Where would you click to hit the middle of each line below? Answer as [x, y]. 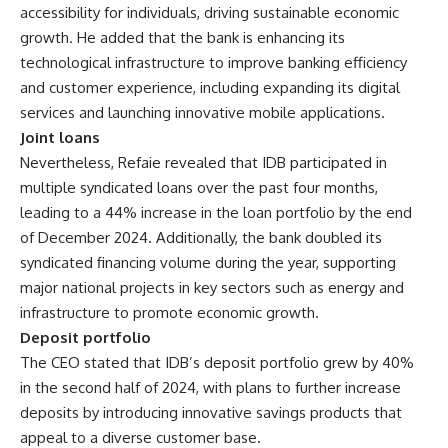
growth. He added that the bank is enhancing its [182, 37]
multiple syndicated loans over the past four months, [199, 187]
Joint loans [60, 137]
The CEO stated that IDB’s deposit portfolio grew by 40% [217, 362]
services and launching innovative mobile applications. [202, 112]
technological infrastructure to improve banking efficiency [213, 62]
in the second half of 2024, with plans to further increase [210, 387]
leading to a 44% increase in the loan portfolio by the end [216, 212]
